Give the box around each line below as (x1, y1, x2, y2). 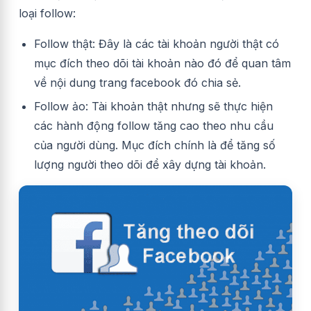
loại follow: (19, 6, 76, 20)
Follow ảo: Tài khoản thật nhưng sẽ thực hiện (34, 99, 273, 113)
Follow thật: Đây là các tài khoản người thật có (34, 37, 279, 51)
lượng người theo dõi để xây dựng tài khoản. (34, 158, 266, 171)
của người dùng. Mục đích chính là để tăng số (34, 138, 276, 152)
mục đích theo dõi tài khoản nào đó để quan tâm (34, 56, 291, 70)
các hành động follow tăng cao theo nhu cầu (34, 119, 274, 133)
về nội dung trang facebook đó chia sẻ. (34, 76, 241, 90)
